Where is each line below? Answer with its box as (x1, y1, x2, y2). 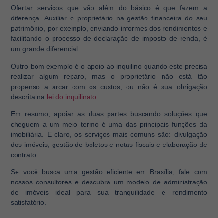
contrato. (11, 151, 38, 159)
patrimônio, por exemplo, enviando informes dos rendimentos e (11, 24, 207, 33)
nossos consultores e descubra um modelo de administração (11, 178, 207, 186)
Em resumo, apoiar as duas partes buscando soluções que (11, 110, 207, 118)
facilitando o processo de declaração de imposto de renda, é (11, 35, 207, 43)
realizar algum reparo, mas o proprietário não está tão (11, 72, 207, 80)
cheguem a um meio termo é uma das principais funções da (11, 120, 207, 128)
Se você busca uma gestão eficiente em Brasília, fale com (11, 168, 207, 176)
